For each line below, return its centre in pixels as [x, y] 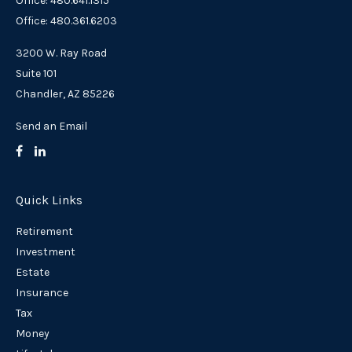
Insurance [42, 293]
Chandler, [40, 94]
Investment [46, 252]
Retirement [44, 232]
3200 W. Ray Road [61, 53]
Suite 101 [36, 74]
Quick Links [49, 200]
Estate [33, 273]
